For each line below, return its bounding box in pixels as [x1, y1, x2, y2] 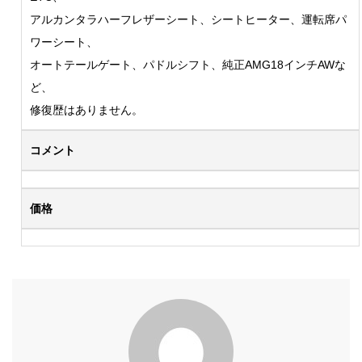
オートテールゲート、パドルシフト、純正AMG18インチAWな [29, 58, 346, 72]
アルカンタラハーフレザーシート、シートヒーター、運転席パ [29, 13, 347, 27]
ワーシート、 [29, 36, 98, 49]
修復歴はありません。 [29, 103, 143, 117]
